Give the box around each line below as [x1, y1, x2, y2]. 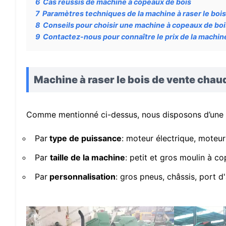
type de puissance [47, 133, 122, 143]
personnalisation [47, 171, 116, 182]
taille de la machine [50, 152, 125, 162]
